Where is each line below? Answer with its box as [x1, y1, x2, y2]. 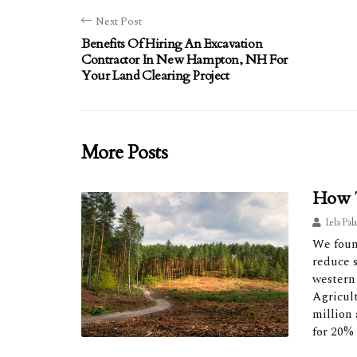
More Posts [81, 139, 167, 166]
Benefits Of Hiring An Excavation [81, 35, 263, 53]
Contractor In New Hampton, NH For [81, 51, 288, 69]
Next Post [96, 14, 142, 29]
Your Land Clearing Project [81, 67, 229, 84]
